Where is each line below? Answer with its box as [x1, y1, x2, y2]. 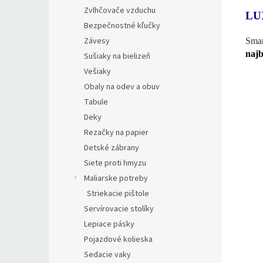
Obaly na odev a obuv [84, 81, 160, 93]
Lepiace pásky [84, 218, 134, 230]
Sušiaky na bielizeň [84, 50, 150, 62]
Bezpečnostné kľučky [84, 20, 160, 32]
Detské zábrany [84, 142, 139, 154]
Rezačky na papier [84, 127, 149, 139]
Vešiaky [84, 66, 111, 77]
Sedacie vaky [84, 249, 131, 261]
